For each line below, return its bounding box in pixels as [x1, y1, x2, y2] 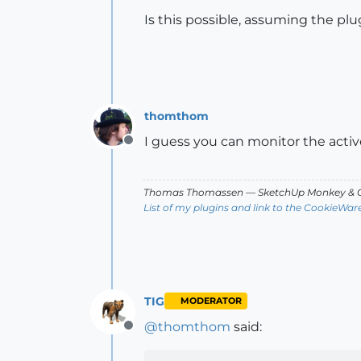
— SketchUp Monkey [243, 186, 348, 198]
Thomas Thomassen [143, 186, 243, 198]
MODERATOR [180, 296, 242, 306]
